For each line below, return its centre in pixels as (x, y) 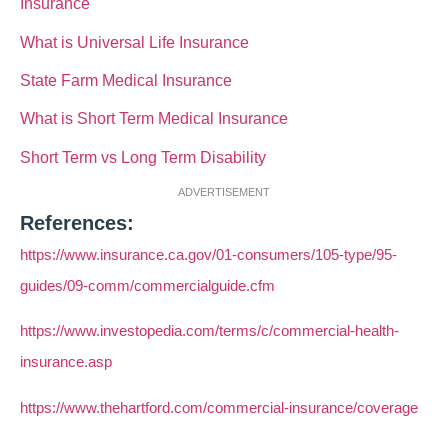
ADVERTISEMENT (224, 192)
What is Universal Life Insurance (134, 42)
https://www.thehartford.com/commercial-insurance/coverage (219, 407)
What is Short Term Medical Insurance (154, 119)
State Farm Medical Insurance (126, 80)
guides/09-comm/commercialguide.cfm (147, 286)
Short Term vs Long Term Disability (143, 157)
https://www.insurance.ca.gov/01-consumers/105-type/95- (208, 255)
